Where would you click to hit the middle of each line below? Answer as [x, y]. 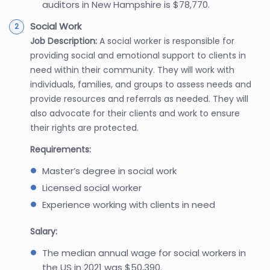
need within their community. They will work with [132, 70]
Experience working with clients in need [129, 204]
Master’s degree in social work [109, 171]
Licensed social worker [92, 187]
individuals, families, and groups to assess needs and [141, 84]
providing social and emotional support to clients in [138, 55]
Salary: [44, 231]
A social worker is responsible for [167, 41]
